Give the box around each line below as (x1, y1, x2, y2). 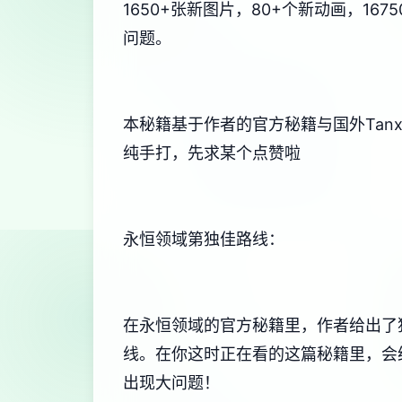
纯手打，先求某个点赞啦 (123, 144, 301, 162)
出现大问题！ (123, 373, 220, 392)
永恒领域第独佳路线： (123, 230, 284, 249)
